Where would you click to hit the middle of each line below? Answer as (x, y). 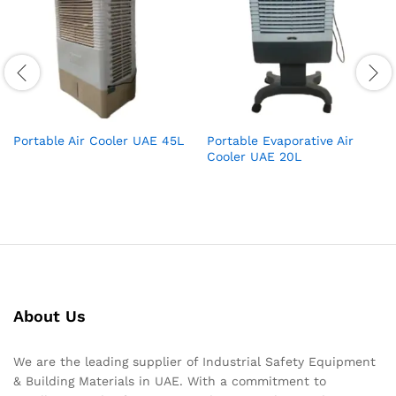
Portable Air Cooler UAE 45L (99, 140)
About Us (49, 316)
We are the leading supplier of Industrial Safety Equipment (194, 361)
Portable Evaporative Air (280, 140)
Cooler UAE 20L (254, 156)
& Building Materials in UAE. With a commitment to (170, 381)
